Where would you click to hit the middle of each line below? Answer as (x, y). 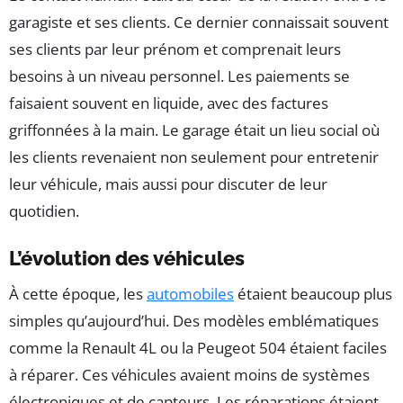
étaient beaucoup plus (313, 294)
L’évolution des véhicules (127, 259)
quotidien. (44, 211)
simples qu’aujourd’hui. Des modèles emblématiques (194, 321)
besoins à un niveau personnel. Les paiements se (179, 76)
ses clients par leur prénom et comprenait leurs (175, 49)
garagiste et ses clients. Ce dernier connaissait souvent (199, 22)
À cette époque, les (78, 294)
